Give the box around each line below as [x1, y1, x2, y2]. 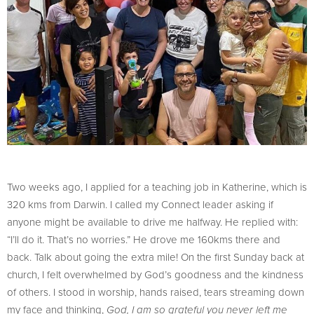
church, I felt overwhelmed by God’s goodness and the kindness [7, 266, 303, 282]
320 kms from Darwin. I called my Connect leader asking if [7, 196, 273, 212]
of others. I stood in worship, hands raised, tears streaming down [7, 284, 304, 299]
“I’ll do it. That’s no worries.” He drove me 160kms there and [7, 231, 280, 247]
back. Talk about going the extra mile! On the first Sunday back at [7, 249, 304, 264]
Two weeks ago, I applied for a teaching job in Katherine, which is [7, 179, 307, 194]
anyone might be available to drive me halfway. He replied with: [7, 214, 298, 229]
